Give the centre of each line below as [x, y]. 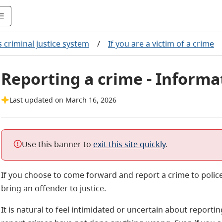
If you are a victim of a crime [161, 44]
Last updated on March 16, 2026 [63, 100]
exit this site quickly [129, 144]
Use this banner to [57, 144]
